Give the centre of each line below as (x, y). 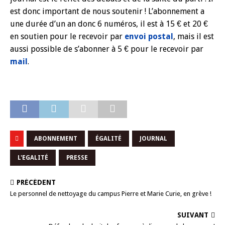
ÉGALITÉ (108, 139)
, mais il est (194, 36)
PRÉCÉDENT (36, 182)
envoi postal (149, 36)
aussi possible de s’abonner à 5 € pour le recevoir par (107, 49)
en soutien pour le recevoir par (67, 36)
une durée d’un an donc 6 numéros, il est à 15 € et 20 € (109, 24)
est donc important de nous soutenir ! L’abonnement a (107, 11)
